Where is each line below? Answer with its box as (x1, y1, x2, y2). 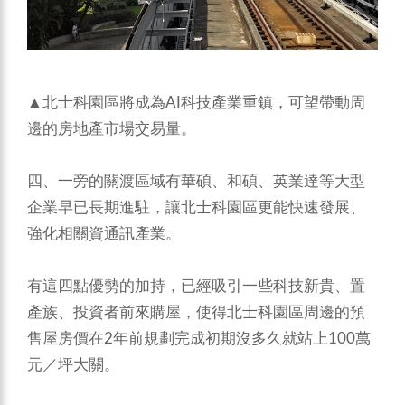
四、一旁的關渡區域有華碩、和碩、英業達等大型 (27, 173, 365, 189)
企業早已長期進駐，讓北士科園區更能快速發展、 (27, 199, 365, 215)
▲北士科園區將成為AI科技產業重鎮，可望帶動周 (27, 94, 365, 110)
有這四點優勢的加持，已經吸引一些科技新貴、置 (27, 278, 365, 294)
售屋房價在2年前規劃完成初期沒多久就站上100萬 (27, 330, 371, 346)
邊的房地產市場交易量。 (27, 120, 196, 137)
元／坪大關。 (27, 356, 119, 372)
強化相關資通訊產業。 (27, 225, 181, 241)
